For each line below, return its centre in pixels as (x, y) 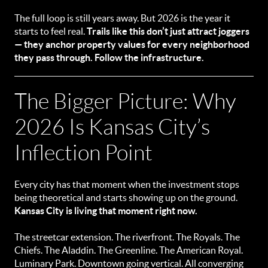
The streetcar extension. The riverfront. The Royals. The (127, 237)
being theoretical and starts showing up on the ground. (126, 197)
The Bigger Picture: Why (125, 101)
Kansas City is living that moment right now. (106, 211)
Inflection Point (83, 153)
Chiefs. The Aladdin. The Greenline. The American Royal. (129, 250)
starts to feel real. (51, 31)
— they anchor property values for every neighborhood (132, 44)
